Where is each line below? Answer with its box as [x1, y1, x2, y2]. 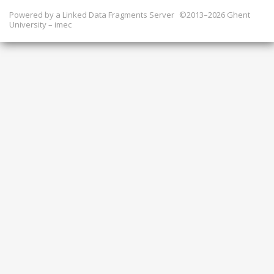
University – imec [9, 18, 72, 30]
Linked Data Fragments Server [62, 9, 174, 20]
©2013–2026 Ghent [177, 9, 250, 20]
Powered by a [9, 9, 62, 20]
